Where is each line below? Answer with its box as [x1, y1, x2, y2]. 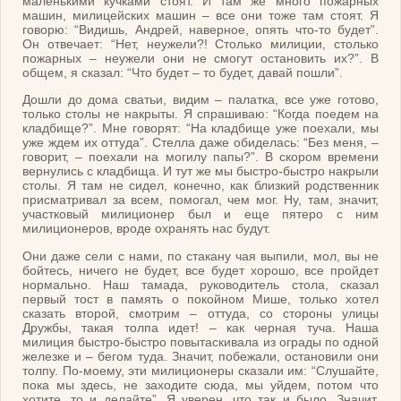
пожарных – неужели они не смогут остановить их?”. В [22, 50, 379, 65]
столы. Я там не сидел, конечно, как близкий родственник [22, 178, 379, 193]
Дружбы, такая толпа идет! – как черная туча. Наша [22, 320, 379, 335]
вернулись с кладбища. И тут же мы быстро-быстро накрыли [22, 164, 379, 179]
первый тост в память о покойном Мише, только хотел [22, 291, 379, 306]
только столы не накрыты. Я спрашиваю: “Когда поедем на [22, 107, 379, 122]
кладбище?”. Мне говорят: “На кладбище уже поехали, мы [22, 121, 379, 136]
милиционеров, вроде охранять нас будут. [22, 221, 270, 236]
